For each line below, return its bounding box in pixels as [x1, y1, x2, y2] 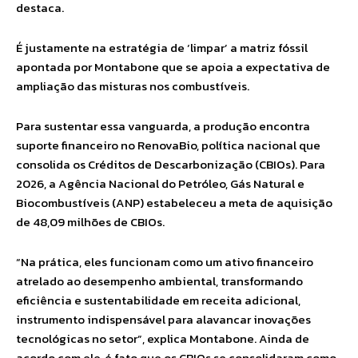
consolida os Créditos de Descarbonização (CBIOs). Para [16, 155, 325, 173]
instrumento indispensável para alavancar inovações [16, 310, 311, 328]
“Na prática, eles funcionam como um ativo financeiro [16, 253, 313, 271]
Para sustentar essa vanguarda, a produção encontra [16, 117, 310, 135]
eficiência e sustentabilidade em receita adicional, [16, 291, 300, 309]
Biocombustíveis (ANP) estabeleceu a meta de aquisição [16, 193, 332, 212]
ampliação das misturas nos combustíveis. [16, 77, 249, 95]
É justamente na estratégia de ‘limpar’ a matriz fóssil [16, 38, 308, 57]
